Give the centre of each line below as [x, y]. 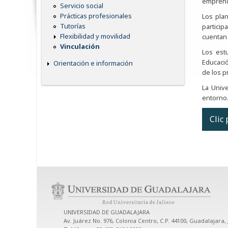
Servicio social [82, 6]
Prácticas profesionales [96, 16]
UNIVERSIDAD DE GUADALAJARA [107, 212]
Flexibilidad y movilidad [95, 36]
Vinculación [80, 47]
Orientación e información [93, 63]
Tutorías [73, 26]
